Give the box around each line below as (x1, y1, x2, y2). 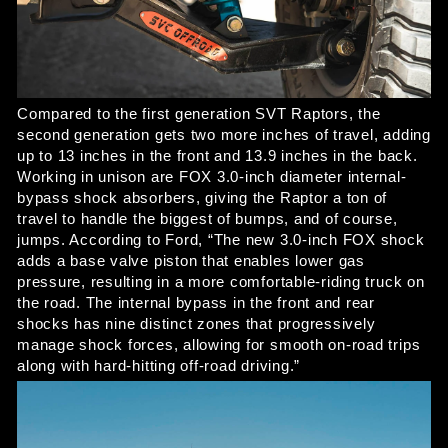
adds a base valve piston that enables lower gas (17, 253, 365, 270)
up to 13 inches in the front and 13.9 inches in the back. (17, 148, 418, 165)
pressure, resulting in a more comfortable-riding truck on (17, 274, 425, 291)
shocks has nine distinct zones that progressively (17, 316, 376, 333)
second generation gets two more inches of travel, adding (17, 127, 431, 144)
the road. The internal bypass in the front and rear (17, 295, 376, 312)
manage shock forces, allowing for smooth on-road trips (17, 337, 421, 354)
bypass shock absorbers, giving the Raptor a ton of (17, 190, 388, 207)
